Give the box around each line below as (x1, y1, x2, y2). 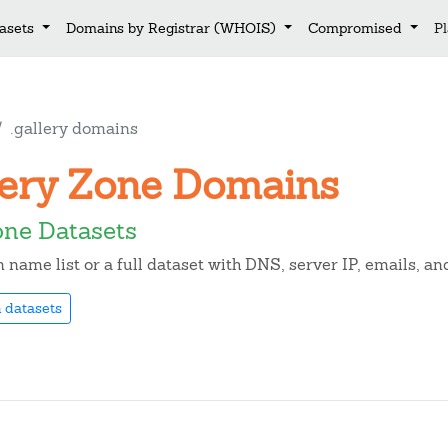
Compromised (307, 18, 406, 37)
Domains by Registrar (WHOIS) (66, 18, 281, 37)
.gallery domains (10, 118, 138, 139)
